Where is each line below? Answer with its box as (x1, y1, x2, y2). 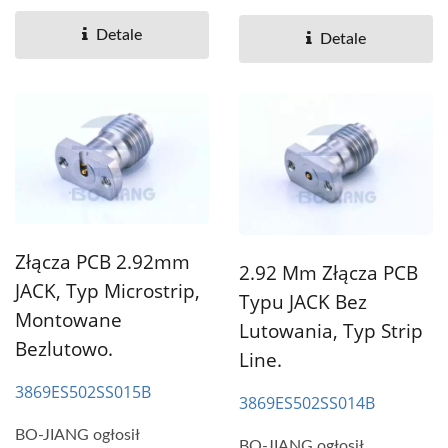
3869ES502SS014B (239, 392, 375, 415)
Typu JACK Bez (239, 289, 367, 316)
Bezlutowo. (15, 335, 113, 362)
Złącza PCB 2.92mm (15, 248, 190, 275)
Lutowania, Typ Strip (239, 318, 423, 345)
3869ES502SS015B (15, 380, 151, 403)
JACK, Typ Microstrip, (15, 277, 200, 304)
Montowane (15, 306, 122, 333)
